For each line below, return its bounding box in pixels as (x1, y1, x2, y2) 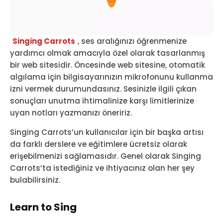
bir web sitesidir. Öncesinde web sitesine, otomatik (10, 60, 205, 71)
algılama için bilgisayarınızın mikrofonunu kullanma (10, 72, 213, 83)
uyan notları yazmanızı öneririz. (10, 108, 132, 118)
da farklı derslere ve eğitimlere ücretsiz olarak (10, 139, 187, 150)
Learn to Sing (10, 200, 77, 215)
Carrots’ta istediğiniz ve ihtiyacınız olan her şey (10, 163, 195, 174)
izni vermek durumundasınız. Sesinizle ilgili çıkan (10, 84, 197, 95)
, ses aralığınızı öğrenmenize (78, 36, 187, 47)
